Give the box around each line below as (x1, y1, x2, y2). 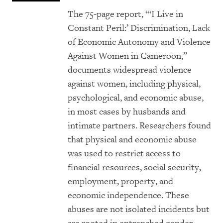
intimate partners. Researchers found (68, 120, 211, 132)
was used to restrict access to (68, 148, 181, 160)
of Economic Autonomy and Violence (68, 36, 211, 48)
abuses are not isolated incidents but (68, 204, 210, 216)
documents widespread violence (68, 64, 192, 76)
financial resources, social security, (68, 162, 201, 174)
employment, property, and (68, 176, 173, 188)
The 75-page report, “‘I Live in (68, 8, 183, 20)
